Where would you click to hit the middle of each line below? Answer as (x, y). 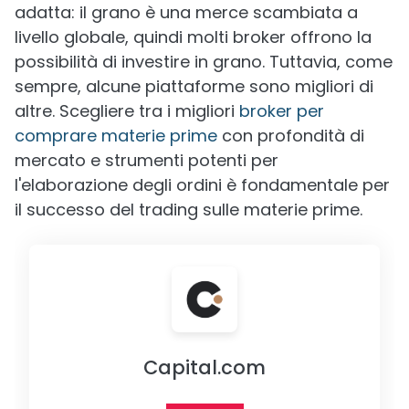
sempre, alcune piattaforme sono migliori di (194, 86)
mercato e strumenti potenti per (147, 160)
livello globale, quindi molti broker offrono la (193, 37)
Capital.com (204, 367)
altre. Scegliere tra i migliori (127, 110)
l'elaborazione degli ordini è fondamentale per (202, 184)
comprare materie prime (116, 135)
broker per (282, 110)
